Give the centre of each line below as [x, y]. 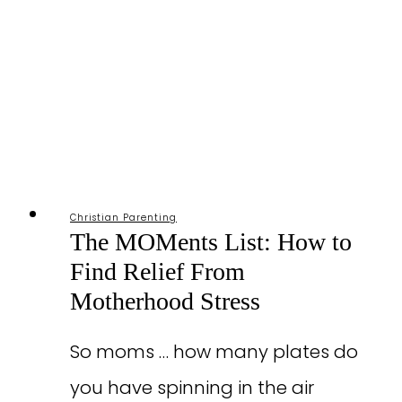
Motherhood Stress [165, 301]
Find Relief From [157, 271]
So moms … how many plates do [214, 351]
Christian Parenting [123, 217]
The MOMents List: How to [211, 241]
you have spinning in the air [192, 387]
